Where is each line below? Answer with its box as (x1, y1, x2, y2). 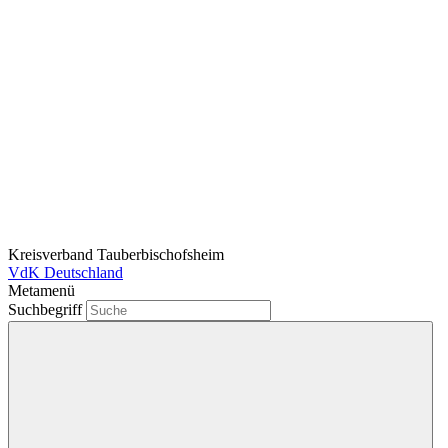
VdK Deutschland (8, 264, 123, 281)
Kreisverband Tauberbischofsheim (8, 246, 224, 263)
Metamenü (8, 282, 75, 299)
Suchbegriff (8, 301, 86, 318)
